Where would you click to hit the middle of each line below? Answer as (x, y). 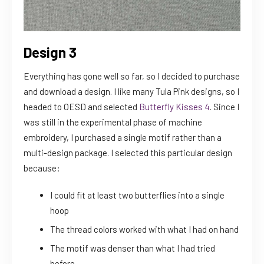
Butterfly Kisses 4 (174, 107)
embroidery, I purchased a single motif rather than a (123, 138)
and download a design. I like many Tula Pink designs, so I (131, 92)
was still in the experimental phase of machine (113, 122)
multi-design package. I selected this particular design (128, 153)
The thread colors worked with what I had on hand (144, 230)
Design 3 (50, 52)
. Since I (225, 107)
